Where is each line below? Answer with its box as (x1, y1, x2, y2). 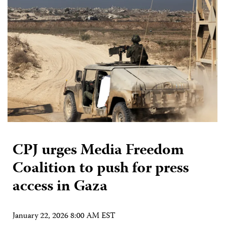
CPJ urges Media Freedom (13, 138, 184, 163)
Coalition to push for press (13, 156, 189, 181)
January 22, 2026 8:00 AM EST (13, 209, 116, 223)
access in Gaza (13, 174, 107, 199)
